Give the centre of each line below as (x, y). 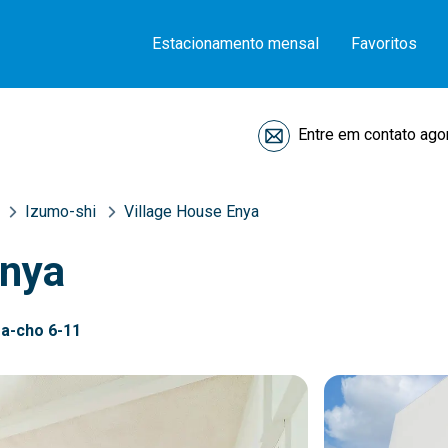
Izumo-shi (60, 211)
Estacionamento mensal (235, 43)
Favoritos (384, 43)
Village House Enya (191, 211)
